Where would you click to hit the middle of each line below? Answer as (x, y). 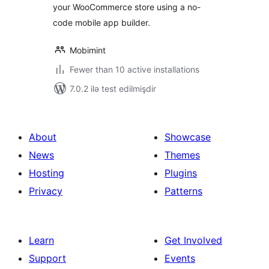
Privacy (46, 191)
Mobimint (88, 50)
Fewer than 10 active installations (134, 69)
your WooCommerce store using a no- (127, 7)
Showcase (188, 137)
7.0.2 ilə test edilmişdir (113, 89)
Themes (182, 155)
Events (180, 258)
